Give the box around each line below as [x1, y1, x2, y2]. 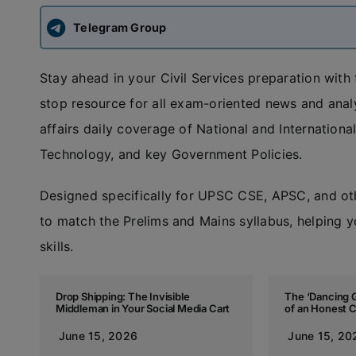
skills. [39, 238, 74, 254]
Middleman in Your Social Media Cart [55, 302, 230, 315]
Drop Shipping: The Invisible [55, 290, 190, 303]
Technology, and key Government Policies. [39, 146, 303, 162]
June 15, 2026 [58, 329, 138, 342]
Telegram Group [73, 20, 167, 34]
